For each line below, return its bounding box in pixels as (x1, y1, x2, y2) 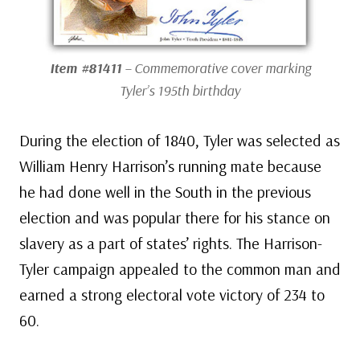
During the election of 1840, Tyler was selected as (19, 130, 340, 151)
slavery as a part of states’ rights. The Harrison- (19, 233, 322, 254)
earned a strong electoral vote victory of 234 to (19, 284, 325, 305)
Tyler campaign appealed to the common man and (19, 259, 341, 280)
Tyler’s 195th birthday (120, 81, 240, 100)
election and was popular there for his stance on (19, 207, 330, 228)
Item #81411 (49, 59, 121, 78)
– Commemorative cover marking (121, 59, 311, 78)
